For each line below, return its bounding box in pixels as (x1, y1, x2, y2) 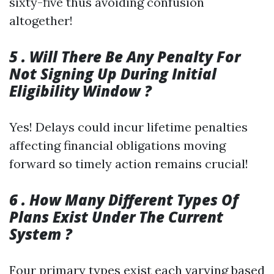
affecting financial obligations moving (9, 138, 226, 153)
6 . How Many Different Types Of (9, 190, 239, 210)
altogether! (9, 13, 73, 28)
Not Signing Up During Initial (9, 64, 217, 84)
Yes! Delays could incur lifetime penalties (9, 119, 248, 135)
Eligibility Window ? (9, 81, 152, 101)
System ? (9, 224, 72, 244)
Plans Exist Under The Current (9, 207, 223, 227)
